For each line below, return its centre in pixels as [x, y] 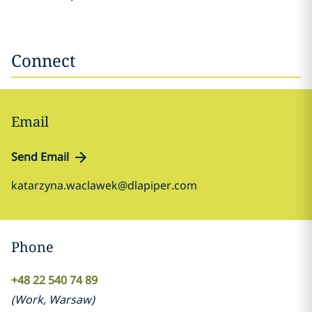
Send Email [40, 157]
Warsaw [70, 299]
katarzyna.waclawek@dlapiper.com [104, 185]
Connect [43, 60]
